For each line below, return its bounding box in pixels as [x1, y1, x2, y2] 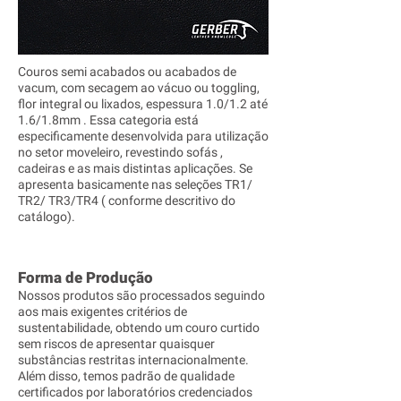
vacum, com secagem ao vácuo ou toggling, [18, 81, 260, 95]
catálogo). [18, 209, 75, 224]
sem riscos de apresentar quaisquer [18, 337, 215, 351]
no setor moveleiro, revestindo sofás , [18, 145, 223, 159]
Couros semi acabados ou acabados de [18, 64, 236, 79]
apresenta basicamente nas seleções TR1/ [18, 177, 252, 192]
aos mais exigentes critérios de [18, 304, 187, 319]
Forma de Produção [18, 269, 153, 286]
